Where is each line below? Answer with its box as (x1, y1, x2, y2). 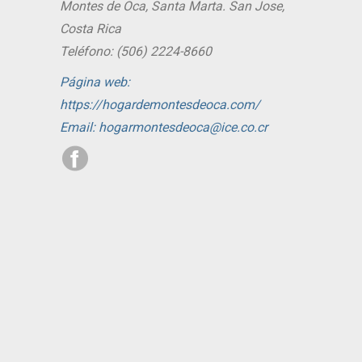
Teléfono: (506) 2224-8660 (60, 44, 212, 59)
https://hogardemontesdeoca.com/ (60, 97, 260, 112)
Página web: (60, 74, 130, 90)
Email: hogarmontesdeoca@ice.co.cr (60, 120, 267, 135)
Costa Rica (60, 21, 121, 36)
